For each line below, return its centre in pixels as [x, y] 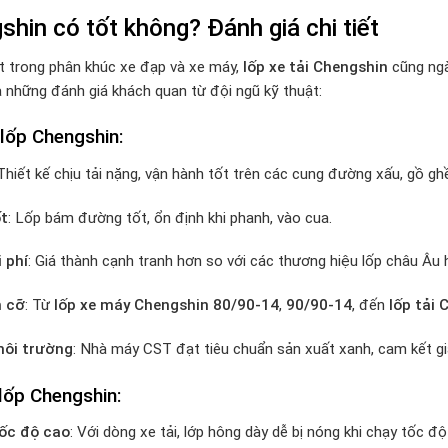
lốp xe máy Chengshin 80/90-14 [166, 305]
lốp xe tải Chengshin [315, 66]
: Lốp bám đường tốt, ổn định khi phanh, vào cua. [169, 217]
